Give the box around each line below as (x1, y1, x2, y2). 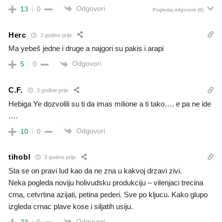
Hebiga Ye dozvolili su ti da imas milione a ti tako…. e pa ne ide (8, 99, 211, 108)
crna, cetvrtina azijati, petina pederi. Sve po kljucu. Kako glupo (8, 190, 208, 199)
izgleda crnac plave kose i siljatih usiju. (8, 202, 133, 211)
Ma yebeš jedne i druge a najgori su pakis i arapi (8, 44, 164, 53)
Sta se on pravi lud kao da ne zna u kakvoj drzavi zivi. (8, 166, 182, 175)
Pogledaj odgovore (153, 7, 196, 13)
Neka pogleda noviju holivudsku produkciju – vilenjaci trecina (8, 178, 203, 187)
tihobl (8, 153, 31, 162)
